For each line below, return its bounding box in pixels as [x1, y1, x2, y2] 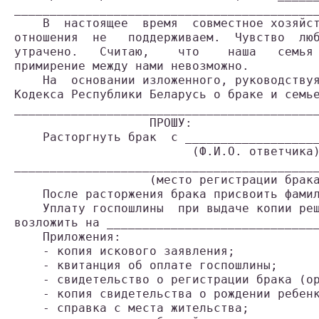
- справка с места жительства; [14, 301, 249, 315]
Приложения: [14, 230, 121, 244]
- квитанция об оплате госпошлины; [14, 258, 278, 273]
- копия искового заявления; [14, 244, 235, 258]
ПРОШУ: [14, 116, 192, 130]
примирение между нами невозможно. [14, 59, 249, 73]
